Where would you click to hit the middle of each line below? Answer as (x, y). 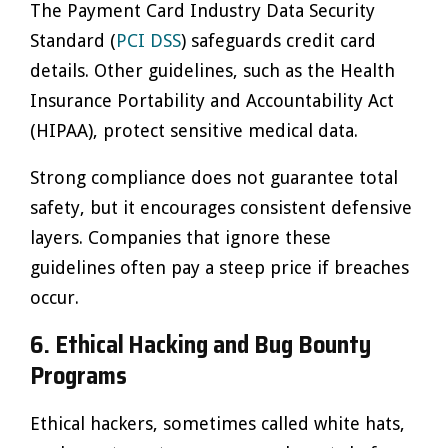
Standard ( (73, 40)
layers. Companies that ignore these (180, 237)
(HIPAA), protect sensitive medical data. (194, 130)
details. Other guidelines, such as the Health (212, 70)
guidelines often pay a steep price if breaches (219, 267)
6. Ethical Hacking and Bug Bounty (200, 345)
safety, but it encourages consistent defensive (221, 207)
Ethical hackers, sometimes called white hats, (217, 423)
